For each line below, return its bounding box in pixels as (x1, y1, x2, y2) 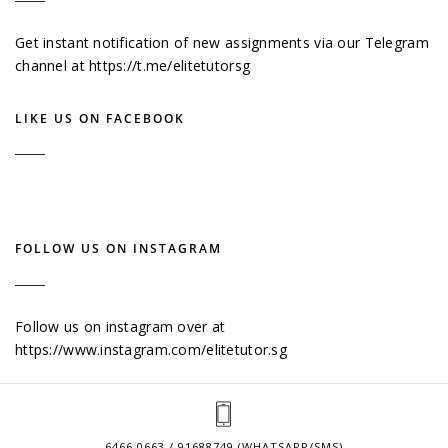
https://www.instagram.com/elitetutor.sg (15, 339, 287, 359)
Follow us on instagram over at (15, 316, 226, 336)
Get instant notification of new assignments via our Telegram (15, 32, 429, 52)
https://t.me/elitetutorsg (89, 55, 251, 75)
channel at (15, 55, 90, 75)
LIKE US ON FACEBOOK (15, 109, 185, 127)
